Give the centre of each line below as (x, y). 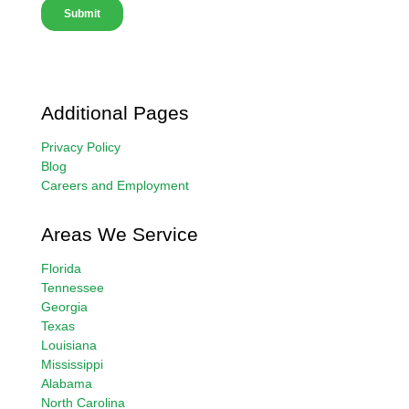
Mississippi (72, 364)
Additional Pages (115, 112)
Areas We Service (120, 234)
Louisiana (69, 345)
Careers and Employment (115, 185)
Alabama (67, 383)
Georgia (64, 306)
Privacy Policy (81, 147)
